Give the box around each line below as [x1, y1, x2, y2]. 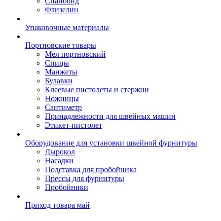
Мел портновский [45, 50, 106, 58]
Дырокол [45, 147, 75, 156]
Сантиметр [45, 103, 82, 111]
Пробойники [45, 183, 88, 191]
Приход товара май [25, 201, 90, 209]
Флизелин [45, 5, 78, 14]
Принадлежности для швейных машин [45, 112, 176, 120]
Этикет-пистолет [45, 121, 102, 129]
